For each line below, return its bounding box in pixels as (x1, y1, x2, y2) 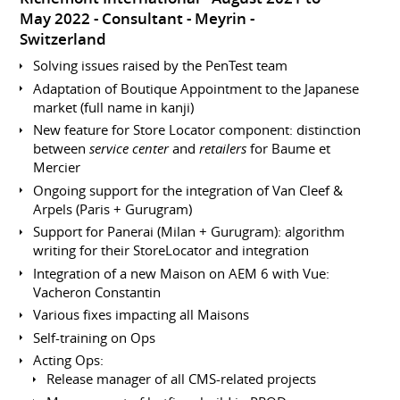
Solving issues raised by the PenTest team (33, 56, 288, 75)
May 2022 (20, 8, 95, 29)
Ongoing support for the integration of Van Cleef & (33, 180, 344, 199)
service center (89, 139, 170, 158)
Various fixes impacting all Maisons (33, 305, 250, 324)
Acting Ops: (33, 351, 104, 370)
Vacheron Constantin (33, 282, 162, 301)
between (33, 139, 90, 158)
